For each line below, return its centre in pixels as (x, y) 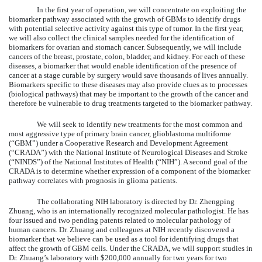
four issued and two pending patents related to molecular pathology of (120, 220)
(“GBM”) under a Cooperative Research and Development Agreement (118, 143)
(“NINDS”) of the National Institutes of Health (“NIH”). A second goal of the (128, 161)
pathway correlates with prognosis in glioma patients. (93, 180)
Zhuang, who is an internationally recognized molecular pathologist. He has (129, 211)
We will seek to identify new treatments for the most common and (140, 124)
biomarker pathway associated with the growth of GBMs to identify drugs (125, 19)
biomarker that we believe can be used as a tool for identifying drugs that (124, 239)
